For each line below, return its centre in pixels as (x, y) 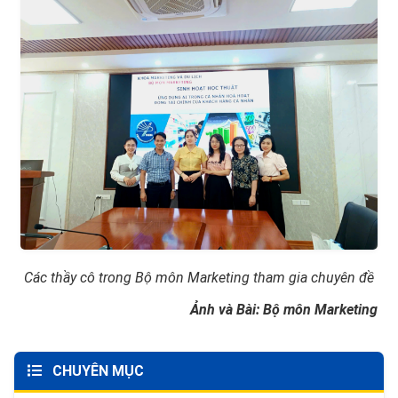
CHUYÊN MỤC (96, 370)
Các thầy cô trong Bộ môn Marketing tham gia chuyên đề (199, 277)
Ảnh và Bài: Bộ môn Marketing (284, 309)
